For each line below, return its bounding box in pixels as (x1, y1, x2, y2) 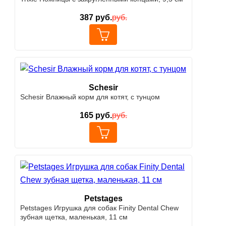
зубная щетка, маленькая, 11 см (20, 213, 128, 221)
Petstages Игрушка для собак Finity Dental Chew (20, 204, 179, 212)
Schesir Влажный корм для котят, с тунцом (20, 93, 160, 101)
